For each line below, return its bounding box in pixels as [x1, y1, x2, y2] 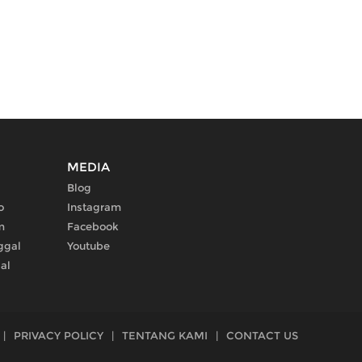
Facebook [67, 220, 119, 234]
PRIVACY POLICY [14, 329, 103, 343]
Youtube [67, 239, 110, 253]
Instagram [67, 200, 121, 214]
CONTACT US [226, 329, 298, 343]
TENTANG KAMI [122, 329, 208, 343]
